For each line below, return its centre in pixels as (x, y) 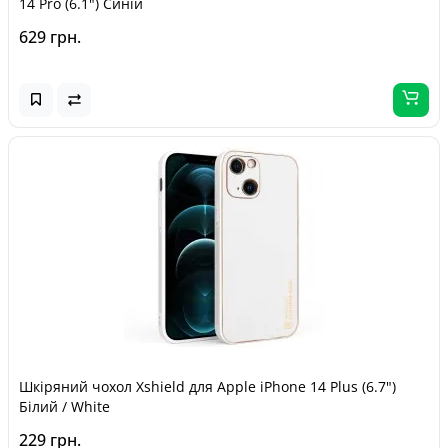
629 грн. (50, 36)
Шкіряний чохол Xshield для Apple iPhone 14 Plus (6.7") (207, 386)
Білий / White (64, 406)
